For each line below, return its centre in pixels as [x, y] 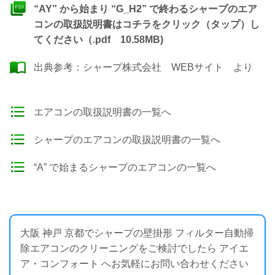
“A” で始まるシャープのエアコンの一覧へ [125, 167]
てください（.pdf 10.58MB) [99, 40]
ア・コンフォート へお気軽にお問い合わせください [134, 264]
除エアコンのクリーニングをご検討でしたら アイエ [134, 248]
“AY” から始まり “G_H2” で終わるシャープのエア [145, 9]
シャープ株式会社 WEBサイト [153, 67]
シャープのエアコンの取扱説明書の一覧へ [127, 140]
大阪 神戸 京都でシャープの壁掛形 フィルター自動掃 [137, 233]
